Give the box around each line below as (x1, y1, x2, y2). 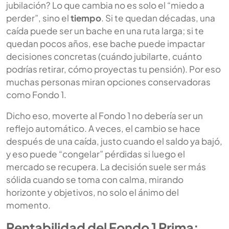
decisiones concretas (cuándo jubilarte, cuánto (6, 50, 202, 62)
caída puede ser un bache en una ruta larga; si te (6, 25, 204, 36)
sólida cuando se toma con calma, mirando (6, 173, 184, 185)
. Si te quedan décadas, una (101, 12, 215, 24)
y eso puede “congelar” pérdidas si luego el (6, 148, 185, 159)
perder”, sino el (6, 12, 71, 24)
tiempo (71, 12, 101, 24)
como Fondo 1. (6, 88, 66, 100)
